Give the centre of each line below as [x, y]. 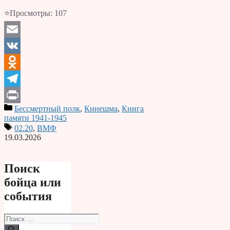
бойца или [33, 182]
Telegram [19, 94]
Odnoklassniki [27, 78]
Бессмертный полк [47, 108]
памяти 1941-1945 [35, 118]
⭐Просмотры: [28, 13]
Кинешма [101, 108]
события [28, 196]
